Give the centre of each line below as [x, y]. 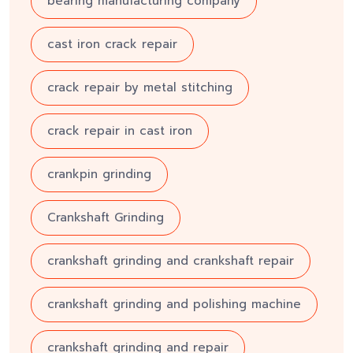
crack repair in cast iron [120, 131]
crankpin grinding [99, 175]
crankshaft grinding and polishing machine [174, 305]
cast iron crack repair [112, 45]
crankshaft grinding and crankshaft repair [171, 261]
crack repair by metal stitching [140, 88]
